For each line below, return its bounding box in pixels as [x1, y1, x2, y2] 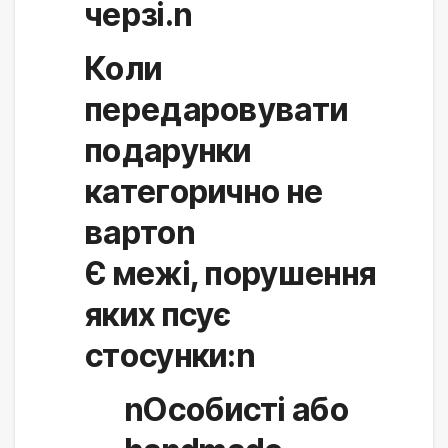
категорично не [85, 171, 324, 211]
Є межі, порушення [85, 253, 377, 293]
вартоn [85, 212, 195, 252]
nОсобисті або [125, 389, 349, 429]
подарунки [85, 130, 252, 170]
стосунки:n [85, 335, 255, 375]
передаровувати [85, 89, 349, 129]
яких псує [85, 294, 232, 334]
